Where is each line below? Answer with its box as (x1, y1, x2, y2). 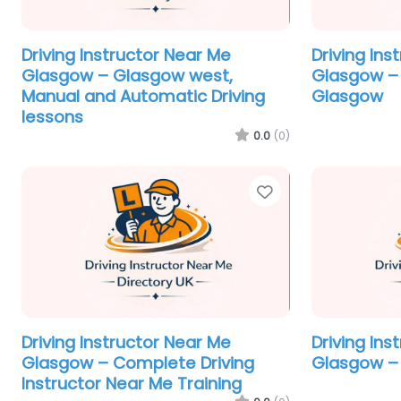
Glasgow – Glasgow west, (21, 64, 233, 87)
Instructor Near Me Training (21, 371, 242, 395)
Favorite (272, 178, 346, 204)
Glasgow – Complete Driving (21, 351, 254, 374)
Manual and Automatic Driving (21, 84, 265, 107)
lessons (21, 105, 83, 128)
